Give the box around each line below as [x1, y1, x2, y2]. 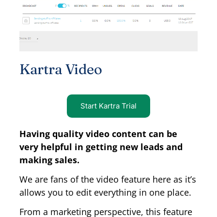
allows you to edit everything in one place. [19, 186, 194, 198]
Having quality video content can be [19, 127, 177, 139]
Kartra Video [19, 60, 102, 77]
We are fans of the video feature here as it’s [19, 173, 196, 185]
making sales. [19, 154, 79, 166]
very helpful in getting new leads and [19, 140, 183, 153]
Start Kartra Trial [80, 101, 137, 110]
